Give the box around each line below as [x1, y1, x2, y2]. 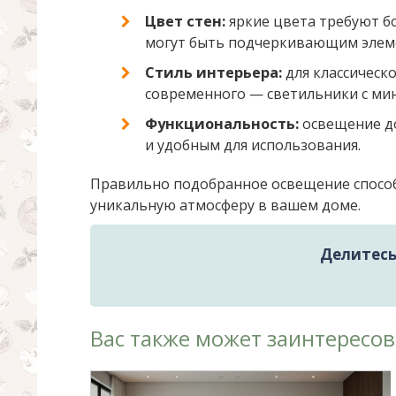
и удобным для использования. [145, 135, 361, 155]
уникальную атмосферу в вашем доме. [90, 195, 361, 215]
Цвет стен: [145, 11, 225, 31]
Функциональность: [145, 114, 299, 133]
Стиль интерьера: [145, 63, 282, 82]
